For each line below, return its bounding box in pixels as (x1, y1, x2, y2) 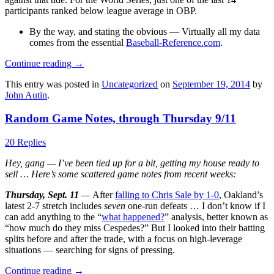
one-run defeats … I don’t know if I (125, 201, 265, 212)
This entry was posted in (5, 78, 102, 89)
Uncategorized (102, 78, 158, 89)
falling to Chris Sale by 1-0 (115, 190, 219, 201)
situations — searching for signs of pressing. (5, 245, 175, 256)
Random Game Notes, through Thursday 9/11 (5, 112, 236, 125)
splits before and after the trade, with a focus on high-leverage (5, 234, 242, 245)
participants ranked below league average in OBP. (5, 5, 197, 16)
